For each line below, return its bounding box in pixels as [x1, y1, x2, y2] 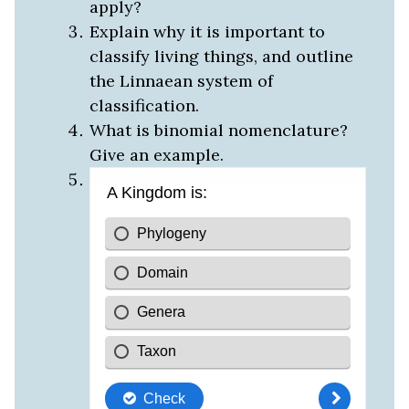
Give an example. [89, 143, 224, 165]
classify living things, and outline [89, 45, 353, 67]
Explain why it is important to [89, 20, 325, 42]
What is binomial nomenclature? [89, 119, 348, 141]
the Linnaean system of [89, 69, 273, 91]
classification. [89, 94, 199, 116]
